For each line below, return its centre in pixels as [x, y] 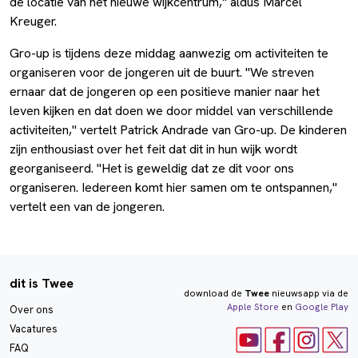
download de [214, 294]
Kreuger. [33, 22]
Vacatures [34, 329]
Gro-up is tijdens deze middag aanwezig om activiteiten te [169, 54]
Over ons [32, 310]
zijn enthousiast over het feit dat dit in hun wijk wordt [153, 149]
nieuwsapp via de [308, 294]
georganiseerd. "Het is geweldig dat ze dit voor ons [152, 169]
